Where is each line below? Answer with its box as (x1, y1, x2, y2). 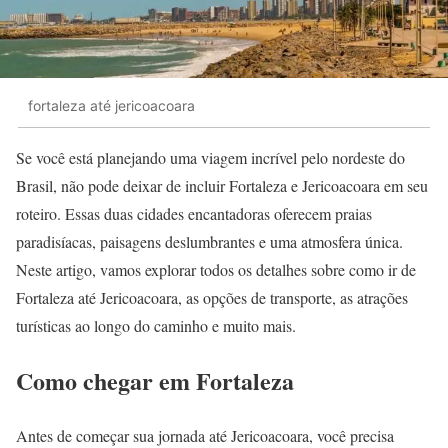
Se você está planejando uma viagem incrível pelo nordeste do (16, 146, 405, 168)
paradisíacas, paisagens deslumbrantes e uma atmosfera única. (16, 230, 403, 252)
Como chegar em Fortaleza (16, 362, 294, 398)
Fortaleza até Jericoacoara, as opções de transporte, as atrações (16, 286, 408, 308)
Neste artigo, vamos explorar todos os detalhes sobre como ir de (16, 258, 416, 280)
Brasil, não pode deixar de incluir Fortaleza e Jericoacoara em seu (16, 174, 428, 196)
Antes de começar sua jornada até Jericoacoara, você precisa (16, 424, 394, 446)
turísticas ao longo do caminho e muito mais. (16, 314, 296, 336)
